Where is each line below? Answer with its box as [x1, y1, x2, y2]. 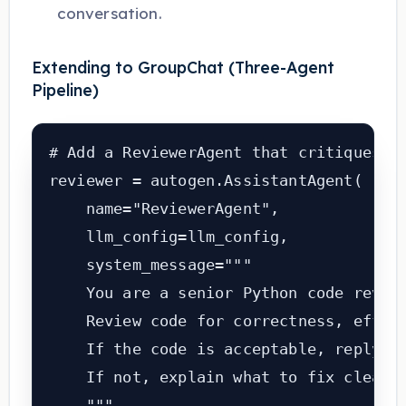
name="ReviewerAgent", [48, 199, 280, 218]
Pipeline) [31, 80, 99, 101]
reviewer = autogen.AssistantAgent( [48, 171, 362, 190]
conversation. [56, 4, 162, 24]
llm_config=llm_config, [48, 227, 289, 246]
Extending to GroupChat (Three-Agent [31, 57, 334, 78]
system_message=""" [48, 256, 252, 275]
